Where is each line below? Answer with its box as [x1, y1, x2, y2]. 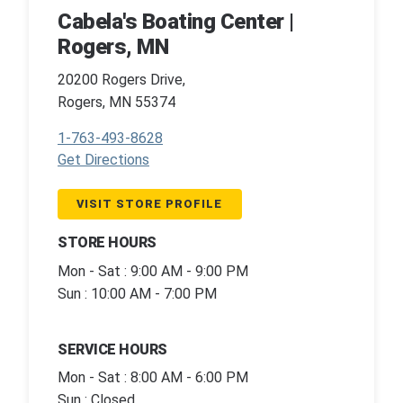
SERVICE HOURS [58, 340, 167, 358]
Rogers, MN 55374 [58, 93, 175, 111]
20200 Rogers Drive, [58, 70, 185, 88]
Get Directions [58, 150, 149, 168]
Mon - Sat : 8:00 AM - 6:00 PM [58, 369, 248, 387]
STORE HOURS [58, 234, 157, 252]
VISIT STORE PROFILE [76, 196, 223, 210]
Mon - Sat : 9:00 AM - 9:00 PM [58, 262, 248, 280]
